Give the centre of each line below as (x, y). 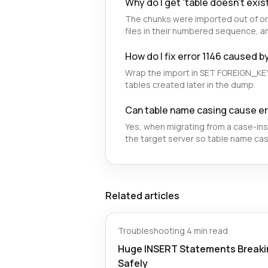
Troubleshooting (151, 231)
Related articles (142, 196)
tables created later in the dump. (190, 85)
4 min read (207, 231)
